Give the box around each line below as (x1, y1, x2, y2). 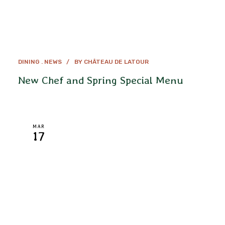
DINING (18, 58, 40, 65)
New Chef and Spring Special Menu (18, 73, 183, 86)
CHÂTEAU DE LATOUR (83, 58, 149, 65)
